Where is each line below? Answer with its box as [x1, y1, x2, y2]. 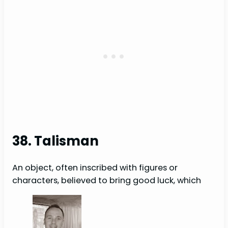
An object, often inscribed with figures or [12, 162, 178, 174]
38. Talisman [12, 131, 99, 150]
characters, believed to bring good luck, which [12, 175, 201, 187]
